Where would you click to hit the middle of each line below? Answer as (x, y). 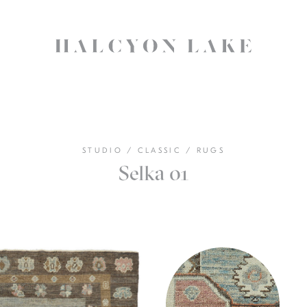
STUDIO (105, 150)
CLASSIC (162, 150)
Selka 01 (153, 173)
